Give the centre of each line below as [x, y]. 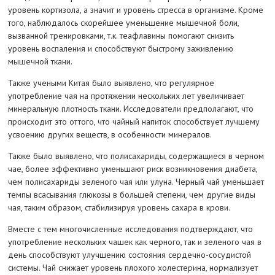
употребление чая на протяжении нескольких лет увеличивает [126, 96]
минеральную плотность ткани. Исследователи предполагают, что [130, 109]
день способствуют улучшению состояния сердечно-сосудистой [129, 255]
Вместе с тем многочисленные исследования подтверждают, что [130, 229]
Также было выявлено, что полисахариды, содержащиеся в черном [136, 156]
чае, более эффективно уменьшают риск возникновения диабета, [132, 169]
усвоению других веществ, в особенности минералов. [110, 135]
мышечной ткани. [40, 62]
